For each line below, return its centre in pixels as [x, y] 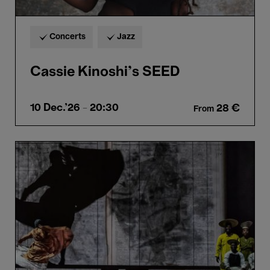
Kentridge [41, 180]
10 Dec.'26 [55, 108]
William [33, 169]
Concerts [67, 37]
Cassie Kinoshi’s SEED [105, 72]
